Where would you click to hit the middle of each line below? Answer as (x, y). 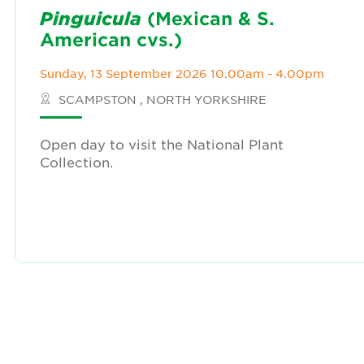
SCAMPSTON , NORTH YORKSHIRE (161, 99)
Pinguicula (91, 18)
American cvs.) (111, 39)
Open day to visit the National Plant (162, 144)
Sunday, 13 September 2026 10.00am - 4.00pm (182, 73)
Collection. (76, 162)
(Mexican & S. (208, 18)
